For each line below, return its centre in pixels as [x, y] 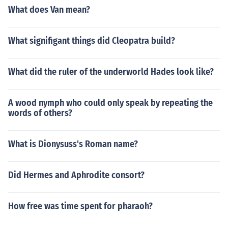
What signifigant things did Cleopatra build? [92, 41]
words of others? [40, 113]
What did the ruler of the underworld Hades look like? [111, 72]
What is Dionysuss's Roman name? [73, 144]
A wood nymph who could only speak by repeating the [110, 103]
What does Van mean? [49, 10]
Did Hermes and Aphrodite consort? [76, 175]
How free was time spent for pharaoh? [80, 206]
